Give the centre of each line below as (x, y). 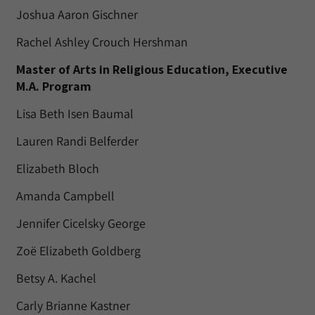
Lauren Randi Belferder (77, 141)
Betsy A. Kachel (56, 278)
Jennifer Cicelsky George (81, 223)
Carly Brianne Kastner (73, 306)
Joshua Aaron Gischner (77, 14)
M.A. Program (54, 86)
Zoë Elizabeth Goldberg (78, 251)
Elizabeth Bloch (58, 168)
